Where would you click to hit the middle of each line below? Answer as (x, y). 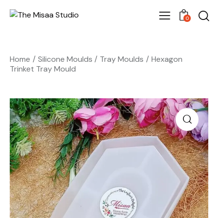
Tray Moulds (122, 59)
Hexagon (167, 59)
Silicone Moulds (65, 59)
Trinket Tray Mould (43, 69)
